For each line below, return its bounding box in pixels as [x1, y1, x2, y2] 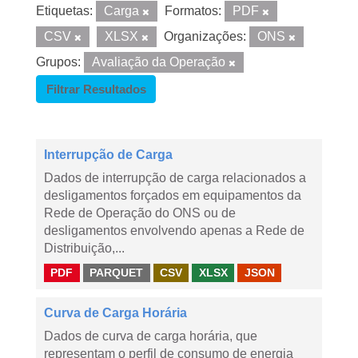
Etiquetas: [36, 4, 93, 18]
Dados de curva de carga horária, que [44, 329, 257, 343]
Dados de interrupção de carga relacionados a [44, 171, 306, 185]
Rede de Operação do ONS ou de [44, 206, 236, 220]
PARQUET [89, 266, 144, 279]
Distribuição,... [44, 241, 125, 255]
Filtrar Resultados [46, 82, 146, 96]
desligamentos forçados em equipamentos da [44, 189, 301, 202]
